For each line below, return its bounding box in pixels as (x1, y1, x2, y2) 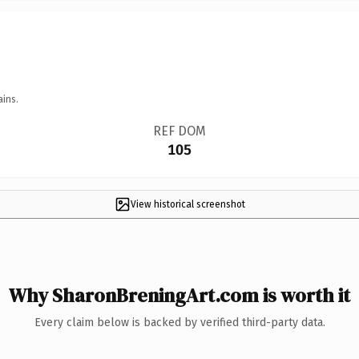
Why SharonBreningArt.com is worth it (9, 281, 350, 309)
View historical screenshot (130, 198, 245, 210)
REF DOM (152, 123, 206, 139)
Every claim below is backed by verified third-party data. (34, 315, 325, 329)
